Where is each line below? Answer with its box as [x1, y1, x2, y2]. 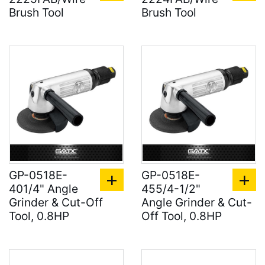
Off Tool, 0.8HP [141, 209, 222, 223]
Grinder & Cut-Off [9, 195, 103, 209]
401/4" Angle [9, 182, 78, 196]
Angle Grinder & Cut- [141, 195, 252, 209]
